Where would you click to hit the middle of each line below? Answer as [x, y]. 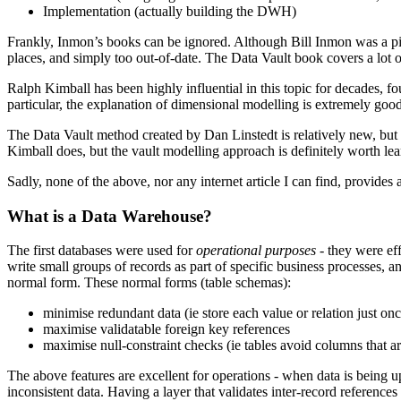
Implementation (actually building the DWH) [170, 11]
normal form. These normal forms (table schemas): [149, 283]
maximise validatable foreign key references [166, 329]
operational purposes [256, 251]
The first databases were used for [102, 251]
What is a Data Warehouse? [110, 216]
